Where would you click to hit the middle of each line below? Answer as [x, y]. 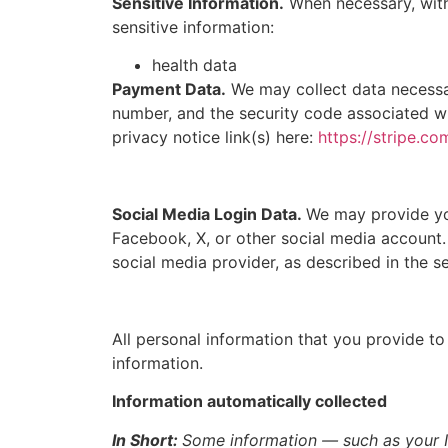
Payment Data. [169, 89]
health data [194, 65]
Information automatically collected [249, 401]
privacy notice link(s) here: [215, 137]
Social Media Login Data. [209, 214]
